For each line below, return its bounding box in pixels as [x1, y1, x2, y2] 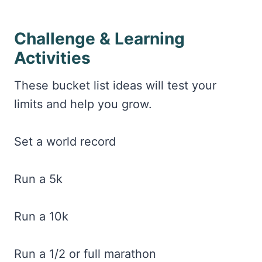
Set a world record [14, 134, 116, 149]
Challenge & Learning [14, 28, 185, 49]
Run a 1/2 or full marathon [14, 246, 156, 261]
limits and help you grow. [14, 96, 152, 111]
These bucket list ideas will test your [14, 78, 216, 92]
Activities [14, 47, 91, 68]
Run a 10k [14, 209, 68, 223]
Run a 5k [14, 171, 63, 186]
